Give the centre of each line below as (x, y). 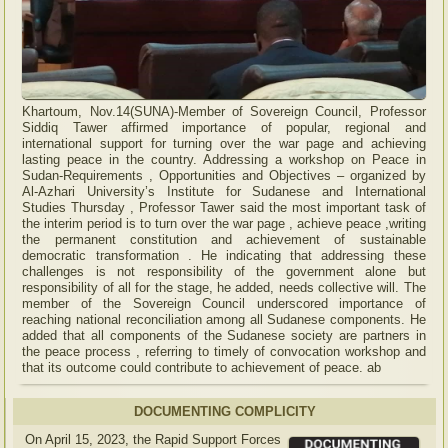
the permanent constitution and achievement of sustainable (224, 239)
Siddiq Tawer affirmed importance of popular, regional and (224, 127)
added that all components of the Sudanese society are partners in (224, 335)
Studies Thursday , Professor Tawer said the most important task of (224, 207)
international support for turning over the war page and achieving (224, 143)
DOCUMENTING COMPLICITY (224, 411)
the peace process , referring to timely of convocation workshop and (224, 351)
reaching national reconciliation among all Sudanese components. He (224, 319)
